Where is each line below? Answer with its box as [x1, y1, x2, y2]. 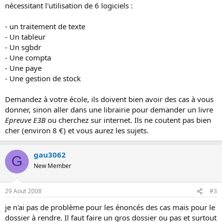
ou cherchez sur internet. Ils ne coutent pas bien [46, 114, 211, 125]
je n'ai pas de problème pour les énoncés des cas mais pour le [5, 202, 215, 212]
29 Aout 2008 [5, 187, 42, 195]
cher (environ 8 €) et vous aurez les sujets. [5, 125, 149, 135]
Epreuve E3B [5, 114, 46, 125]
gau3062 [34, 149, 66, 160]
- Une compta [5, 52, 51, 62]
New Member [34, 161, 71, 170]
